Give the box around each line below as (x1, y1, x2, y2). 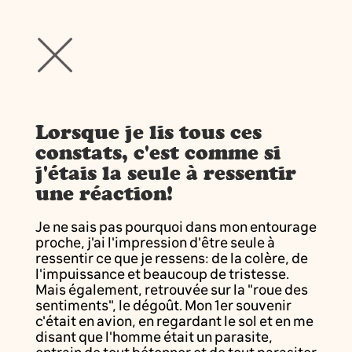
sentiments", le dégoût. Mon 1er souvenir (35, 297, 291, 313)
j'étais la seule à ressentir (35, 160, 296, 185)
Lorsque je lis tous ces (35, 119, 262, 144)
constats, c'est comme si (35, 140, 280, 164)
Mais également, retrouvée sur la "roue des (35, 281, 308, 298)
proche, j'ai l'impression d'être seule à (35, 234, 275, 251)
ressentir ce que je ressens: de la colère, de (35, 250, 308, 266)
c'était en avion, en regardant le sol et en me (35, 313, 313, 329)
